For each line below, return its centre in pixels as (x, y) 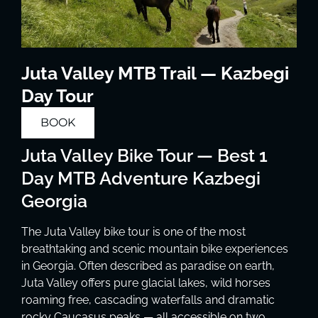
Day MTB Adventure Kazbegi (141, 179)
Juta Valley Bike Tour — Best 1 (144, 156)
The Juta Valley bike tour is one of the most (133, 232)
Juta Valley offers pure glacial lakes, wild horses (146, 283)
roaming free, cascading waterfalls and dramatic (148, 300)
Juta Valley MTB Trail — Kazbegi (155, 73)
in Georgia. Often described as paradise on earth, (148, 266)
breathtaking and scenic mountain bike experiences (155, 249)
